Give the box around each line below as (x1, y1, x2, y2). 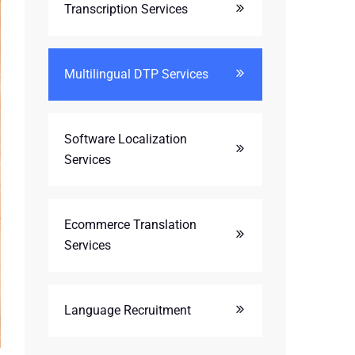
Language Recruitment (64, 303, 191, 318)
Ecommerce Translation (64, 217, 197, 232)
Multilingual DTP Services (64, 67, 208, 82)
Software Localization (64, 132, 187, 147)
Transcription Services (64, 2, 188, 17)
